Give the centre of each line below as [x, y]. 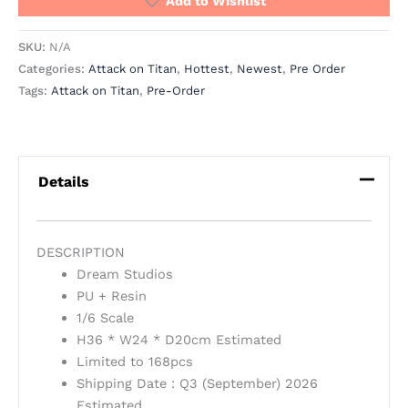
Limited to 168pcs [134, 362]
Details [63, 181]
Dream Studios [124, 275]
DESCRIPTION [80, 253]
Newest [260, 69]
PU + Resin [111, 296]
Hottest [207, 69]
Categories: [53, 69]
